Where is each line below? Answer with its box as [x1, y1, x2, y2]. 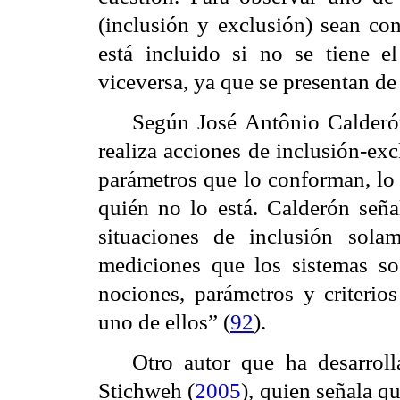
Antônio [244, 110, 320, 135]
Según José [131, 110, 245, 135]
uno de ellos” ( [98, 310, 230, 335]
